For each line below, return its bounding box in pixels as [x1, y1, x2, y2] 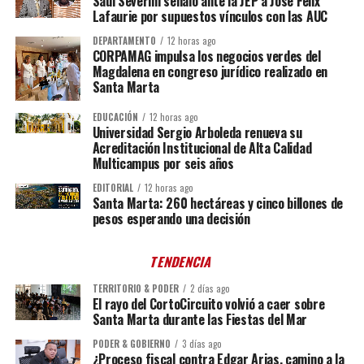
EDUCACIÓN [92, 110, 138, 123]
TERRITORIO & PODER [92, 281, 179, 295]
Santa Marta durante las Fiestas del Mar [92, 309, 308, 329]
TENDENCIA [149, 251, 215, 271]
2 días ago [189, 281, 230, 295]
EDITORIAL [92, 180, 133, 194]
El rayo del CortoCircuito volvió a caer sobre [92, 293, 325, 314]
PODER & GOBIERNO [92, 336, 171, 350]
